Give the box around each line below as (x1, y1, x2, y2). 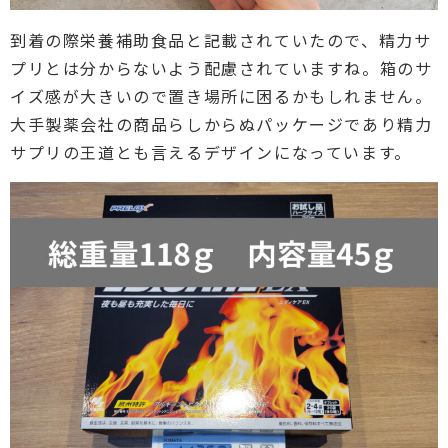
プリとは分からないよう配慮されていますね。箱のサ (10, 55, 433, 80)
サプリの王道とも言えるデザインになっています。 (10, 139, 412, 164)
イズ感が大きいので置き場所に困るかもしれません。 (10, 83, 433, 108)
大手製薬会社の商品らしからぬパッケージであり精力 (10, 111, 433, 136)
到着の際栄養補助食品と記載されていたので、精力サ (10, 27, 432, 52)
